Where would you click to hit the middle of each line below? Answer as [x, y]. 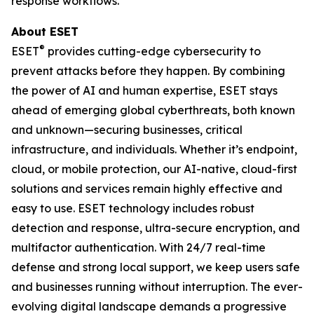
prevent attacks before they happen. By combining [148, 71]
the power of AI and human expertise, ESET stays [144, 90]
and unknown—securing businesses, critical [127, 130]
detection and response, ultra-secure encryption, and [156, 228]
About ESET [45, 32]
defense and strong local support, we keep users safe [156, 267]
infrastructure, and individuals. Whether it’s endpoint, [154, 149]
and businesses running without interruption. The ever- [157, 287]
